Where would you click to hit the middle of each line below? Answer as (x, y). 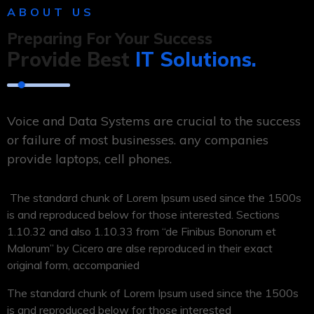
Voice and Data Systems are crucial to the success (154, 121)
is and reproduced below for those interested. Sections (143, 214)
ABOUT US (51, 12)
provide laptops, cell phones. (89, 159)
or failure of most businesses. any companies (138, 140)
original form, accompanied (73, 265)
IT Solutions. (196, 59)
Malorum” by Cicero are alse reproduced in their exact (140, 248)
